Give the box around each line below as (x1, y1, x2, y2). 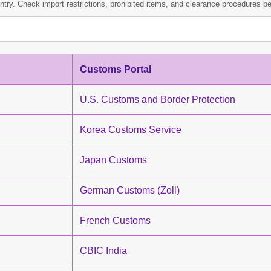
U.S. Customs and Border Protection (80, 94, 235, 105)
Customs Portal (80, 64, 151, 74)
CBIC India (80, 246, 127, 256)
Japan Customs (80, 155, 147, 165)
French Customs (80, 215, 151, 226)
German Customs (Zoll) (80, 185, 180, 195)
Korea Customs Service (80, 125, 181, 135)
